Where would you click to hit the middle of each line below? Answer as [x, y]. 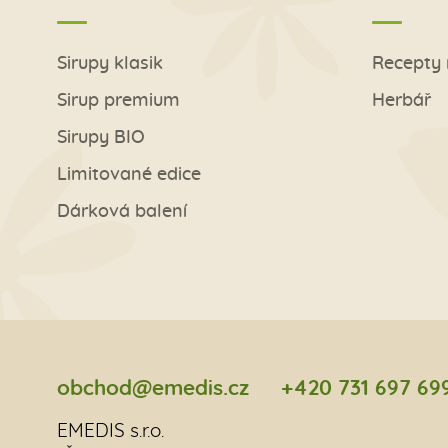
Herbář [401, 101]
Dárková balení [122, 212]
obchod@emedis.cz [153, 388]
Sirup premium [118, 101]
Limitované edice [129, 175]
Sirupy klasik [110, 64]
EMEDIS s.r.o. [110, 431]
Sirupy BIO [101, 138]
